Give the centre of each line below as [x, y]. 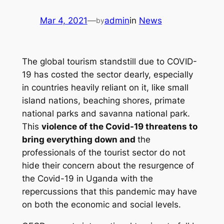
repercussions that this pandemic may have [109, 192]
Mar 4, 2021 [63, 21]
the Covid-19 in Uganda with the [87, 179]
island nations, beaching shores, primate [103, 101]
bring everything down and [79, 140]
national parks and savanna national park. [106, 114]
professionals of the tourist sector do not [103, 153]
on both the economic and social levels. [101, 205]
